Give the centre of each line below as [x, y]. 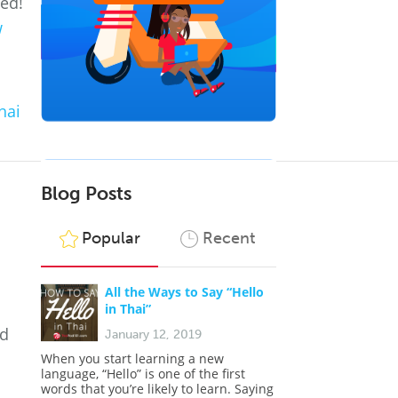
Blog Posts [86, 193]
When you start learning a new [132, 358]
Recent [228, 238]
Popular [111, 238]
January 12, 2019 [153, 334]
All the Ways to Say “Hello [184, 292]
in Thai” [128, 309]
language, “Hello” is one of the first [143, 374]
